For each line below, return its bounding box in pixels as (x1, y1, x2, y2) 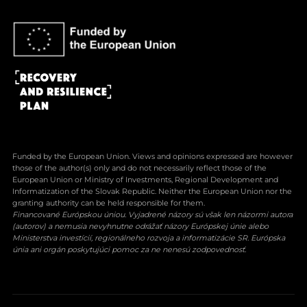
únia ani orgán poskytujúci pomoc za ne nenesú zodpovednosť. (12, 244, 246, 254)
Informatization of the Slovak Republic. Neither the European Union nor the (12, 186, 292, 196)
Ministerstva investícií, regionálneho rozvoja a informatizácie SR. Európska (12, 232, 285, 243)
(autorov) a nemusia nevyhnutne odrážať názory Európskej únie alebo (12, 221, 269, 231)
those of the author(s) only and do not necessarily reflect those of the (12, 162, 267, 173)
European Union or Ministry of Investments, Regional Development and (12, 174, 278, 184)
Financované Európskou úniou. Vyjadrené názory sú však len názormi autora (12, 209, 293, 219)
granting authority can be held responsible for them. (12, 197, 205, 208)
